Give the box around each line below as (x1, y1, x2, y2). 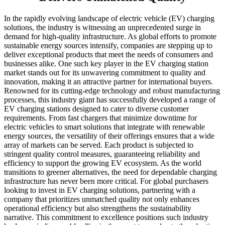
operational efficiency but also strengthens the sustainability (4, 204, 191, 213)
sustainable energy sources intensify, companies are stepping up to (4, 41, 212, 50)
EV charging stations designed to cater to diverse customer (4, 104, 189, 114)
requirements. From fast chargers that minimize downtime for (4, 114, 197, 123)
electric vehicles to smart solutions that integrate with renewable (4, 123, 205, 132)
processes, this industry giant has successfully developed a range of (4, 95, 215, 104)
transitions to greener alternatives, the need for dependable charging (4, 168, 217, 177)
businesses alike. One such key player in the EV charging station (4, 59, 208, 68)
